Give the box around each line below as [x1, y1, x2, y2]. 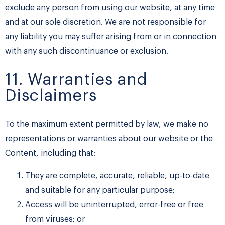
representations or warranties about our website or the [5, 135, 213, 143]
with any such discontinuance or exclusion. [5, 47, 168, 56]
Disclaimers [5, 88, 97, 104]
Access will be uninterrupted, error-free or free [25, 201, 203, 209]
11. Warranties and [5, 72, 148, 88]
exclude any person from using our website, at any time [5, 4, 215, 12]
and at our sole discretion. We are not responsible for [5, 18, 206, 27]
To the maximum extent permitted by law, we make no [5, 120, 208, 129]
